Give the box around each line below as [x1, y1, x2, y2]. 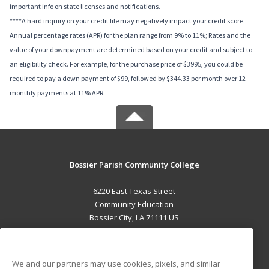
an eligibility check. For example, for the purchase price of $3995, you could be [10, 59, 243, 69]
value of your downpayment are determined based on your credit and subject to [10, 45, 252, 55]
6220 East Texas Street [93, 186, 176, 197]
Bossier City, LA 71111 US [89, 212, 180, 223]
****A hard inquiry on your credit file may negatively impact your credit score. [10, 16, 245, 26]
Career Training [40, 252, 96, 263]
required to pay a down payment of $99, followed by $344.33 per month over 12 [10, 74, 246, 83]
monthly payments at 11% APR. [10, 88, 105, 98]
